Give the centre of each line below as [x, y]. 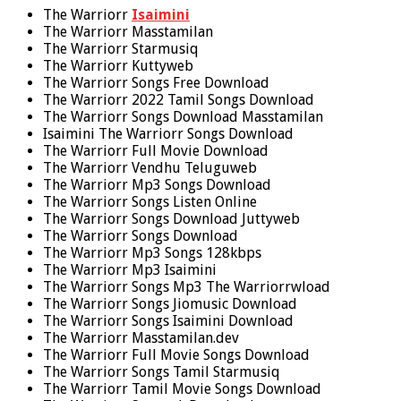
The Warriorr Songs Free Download [156, 82]
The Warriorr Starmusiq [121, 48]
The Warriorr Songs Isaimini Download [168, 320]
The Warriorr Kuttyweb [118, 65]
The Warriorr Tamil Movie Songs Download [182, 388]
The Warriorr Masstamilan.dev [141, 337]
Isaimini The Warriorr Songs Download [168, 133]
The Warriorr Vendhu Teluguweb [150, 167]
